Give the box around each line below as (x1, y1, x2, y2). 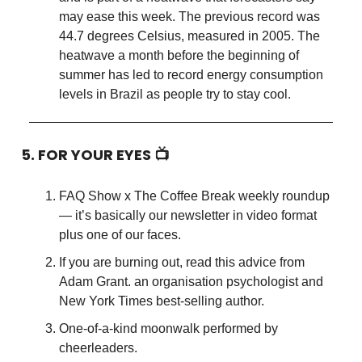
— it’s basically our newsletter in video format (59, 208, 317, 223)
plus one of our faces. (59, 228, 181, 242)
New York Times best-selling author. (59, 294, 264, 309)
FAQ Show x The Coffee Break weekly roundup (59, 189, 330, 204)
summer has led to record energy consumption (59, 68, 323, 82)
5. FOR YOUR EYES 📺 (21, 145, 169, 166)
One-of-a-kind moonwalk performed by (59, 322, 278, 336)
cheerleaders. (59, 341, 137, 356)
